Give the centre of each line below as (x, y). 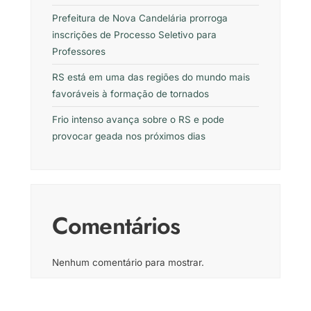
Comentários (116, 226)
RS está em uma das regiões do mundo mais (151, 77)
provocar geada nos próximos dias (129, 136)
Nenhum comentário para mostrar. (128, 263)
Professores (79, 52)
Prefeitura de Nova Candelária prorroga (140, 18)
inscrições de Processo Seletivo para (134, 35)
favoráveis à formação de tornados (131, 94)
